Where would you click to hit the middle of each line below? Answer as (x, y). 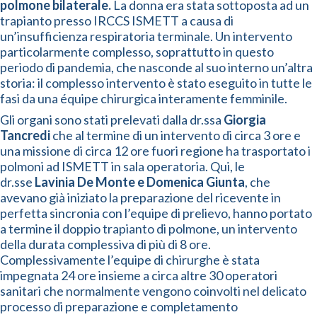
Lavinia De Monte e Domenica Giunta (140, 182)
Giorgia (245, 120)
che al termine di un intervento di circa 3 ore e (175, 135)
